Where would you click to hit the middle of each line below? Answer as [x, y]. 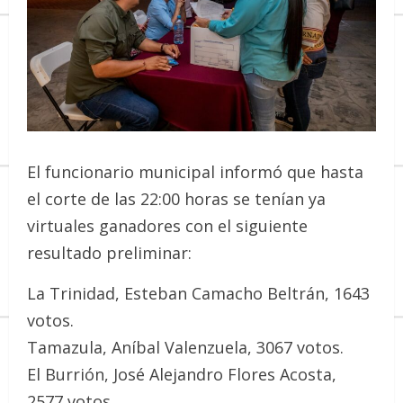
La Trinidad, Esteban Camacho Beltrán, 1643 [198, 293]
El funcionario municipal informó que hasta [195, 171]
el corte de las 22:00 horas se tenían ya [176, 198]
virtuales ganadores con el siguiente [167, 225]
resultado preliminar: [109, 252]
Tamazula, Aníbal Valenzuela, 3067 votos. [185, 347]
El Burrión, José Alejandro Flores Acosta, [182, 374]
